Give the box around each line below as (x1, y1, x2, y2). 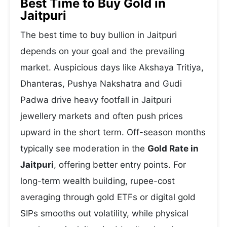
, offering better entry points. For (54, 160, 186, 170)
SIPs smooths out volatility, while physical (20, 208, 188, 218)
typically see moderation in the (20, 143, 147, 154)
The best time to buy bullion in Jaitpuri (20, 30, 177, 40)
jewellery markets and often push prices (20, 111, 183, 121)
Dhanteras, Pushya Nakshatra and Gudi (20, 79, 182, 89)
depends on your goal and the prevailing (20, 46, 184, 56)
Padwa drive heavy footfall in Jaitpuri (20, 95, 171, 105)
